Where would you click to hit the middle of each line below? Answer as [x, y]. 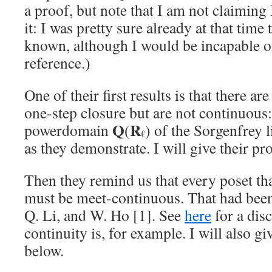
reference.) [57, 63]
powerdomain [68, 130]
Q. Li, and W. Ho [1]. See [104, 215]
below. [44, 250]
